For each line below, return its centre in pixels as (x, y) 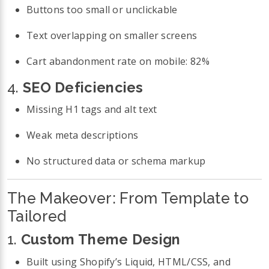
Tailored (37, 216)
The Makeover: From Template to (128, 198)
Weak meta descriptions (83, 135)
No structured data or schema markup (116, 161)
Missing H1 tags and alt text (92, 110)
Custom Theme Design (101, 239)
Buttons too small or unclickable (102, 9)
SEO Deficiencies (83, 87)
